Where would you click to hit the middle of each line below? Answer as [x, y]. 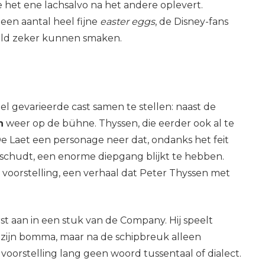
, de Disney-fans [191, 21]
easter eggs [127, 21]
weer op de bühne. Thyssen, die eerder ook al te [119, 123]
